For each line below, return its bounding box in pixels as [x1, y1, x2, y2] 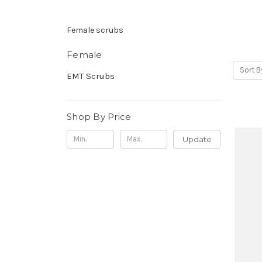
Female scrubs [67, 25, 123, 35]
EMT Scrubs [67, 70, 115, 81]
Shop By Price [67, 111, 132, 122]
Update [182, 134, 212, 144]
